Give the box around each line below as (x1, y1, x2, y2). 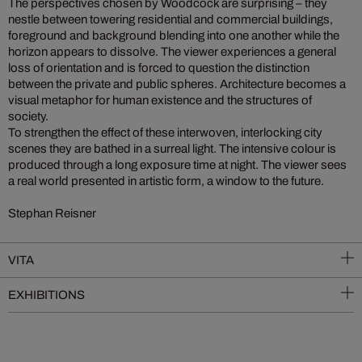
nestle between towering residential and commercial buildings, (8, 13, 333, 26)
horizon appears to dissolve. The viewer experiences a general (8, 45, 336, 58)
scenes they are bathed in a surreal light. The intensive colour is (8, 142, 336, 155)
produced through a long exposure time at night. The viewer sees (8, 158, 347, 171)
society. (8, 110, 48, 123)
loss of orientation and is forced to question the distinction (8, 61, 309, 74)
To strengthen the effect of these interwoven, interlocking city (8, 126, 322, 139)
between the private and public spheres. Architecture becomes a (8, 78, 346, 90)
